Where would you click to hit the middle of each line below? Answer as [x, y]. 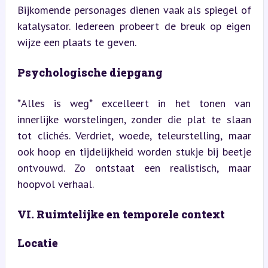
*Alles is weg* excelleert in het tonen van [134, 103]
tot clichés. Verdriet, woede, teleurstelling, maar [134, 135]
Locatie [37, 243]
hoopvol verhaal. [55, 184]
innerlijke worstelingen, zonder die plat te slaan [134, 119]
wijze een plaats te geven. [77, 42]
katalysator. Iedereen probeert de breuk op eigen [134, 26]
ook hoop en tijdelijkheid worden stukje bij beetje [134, 151]
